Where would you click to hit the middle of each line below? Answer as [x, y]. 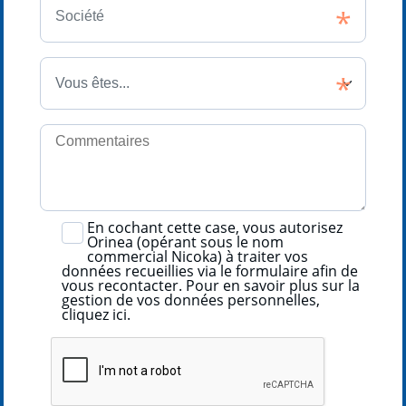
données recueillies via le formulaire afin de [210, 271]
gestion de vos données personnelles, [191, 300]
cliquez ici [95, 314]
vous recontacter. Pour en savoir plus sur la [211, 285]
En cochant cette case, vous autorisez [215, 227]
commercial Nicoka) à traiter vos [198, 256]
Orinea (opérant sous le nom [186, 242]
